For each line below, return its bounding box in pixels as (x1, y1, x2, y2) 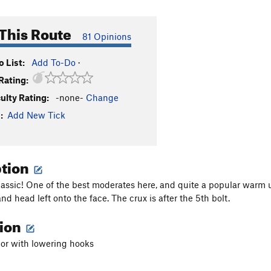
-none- (56, 92, 83, 103)
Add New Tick (7, 109, 65, 120)
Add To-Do (31, 57, 76, 68)
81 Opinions (82, 31, 131, 42)
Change (86, 92, 119, 103)
